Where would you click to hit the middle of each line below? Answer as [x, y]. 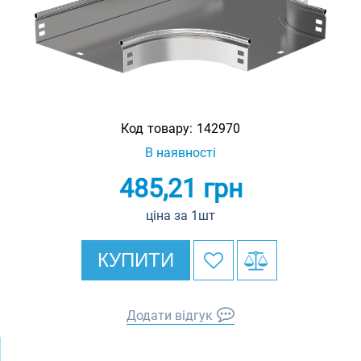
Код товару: [159, 129]
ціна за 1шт [180, 216]
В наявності [180, 153]
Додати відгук [170, 315]
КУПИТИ [135, 260]
